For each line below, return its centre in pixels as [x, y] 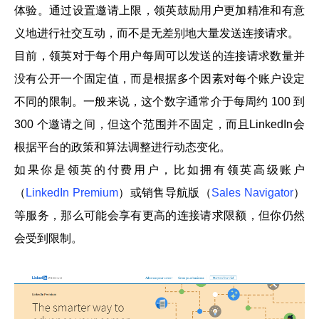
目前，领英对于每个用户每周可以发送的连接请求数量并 [159, 56]
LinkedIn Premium [72, 192]
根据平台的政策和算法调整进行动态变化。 [122, 147]
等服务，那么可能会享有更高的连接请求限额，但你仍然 [159, 215]
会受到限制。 [48, 238]
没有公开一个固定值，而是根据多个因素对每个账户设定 [159, 78]
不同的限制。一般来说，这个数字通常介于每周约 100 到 [159, 101]
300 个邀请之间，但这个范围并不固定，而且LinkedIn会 [159, 124]
